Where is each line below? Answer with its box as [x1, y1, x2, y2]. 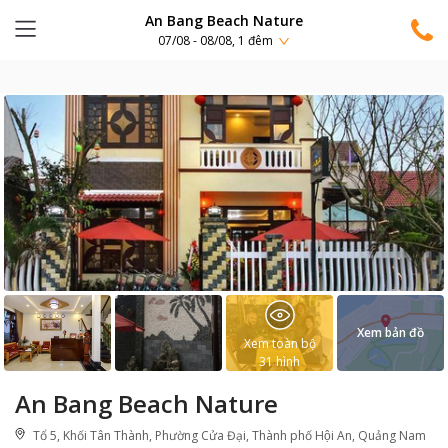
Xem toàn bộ [243, 335, 316, 352]
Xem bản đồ [357, 324, 424, 341]
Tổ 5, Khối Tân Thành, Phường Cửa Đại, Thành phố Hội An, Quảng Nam [33, 427, 426, 444]
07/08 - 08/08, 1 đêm [158, 32, 273, 50]
